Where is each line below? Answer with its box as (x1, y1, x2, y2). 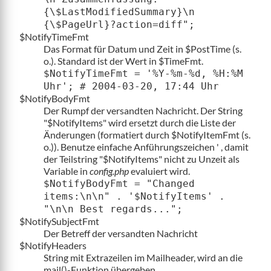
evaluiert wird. (129, 165, 190, 177)
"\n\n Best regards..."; (44, 203, 183, 215)
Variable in (44, 165, 90, 177)
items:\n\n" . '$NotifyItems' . (44, 190, 225, 202)
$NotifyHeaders (19, 239, 87, 251)
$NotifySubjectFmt (19, 215, 99, 227)
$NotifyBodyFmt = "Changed (44, 177, 195, 189)
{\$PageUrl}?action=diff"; (44, 18, 195, 30)
